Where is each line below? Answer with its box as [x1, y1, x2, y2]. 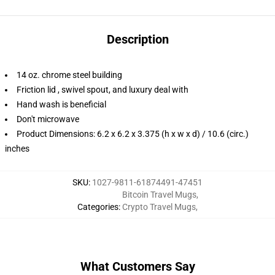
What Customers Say [80, 259, 195, 274]
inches [5, 144, 29, 153]
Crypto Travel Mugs [122, 202, 196, 212]
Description [106, 32, 169, 47]
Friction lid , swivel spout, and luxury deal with [17, 85, 188, 95]
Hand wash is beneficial [17, 99, 106, 109]
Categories [77, 202, 118, 212]
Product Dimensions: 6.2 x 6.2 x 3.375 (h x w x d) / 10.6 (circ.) [17, 129, 249, 139]
